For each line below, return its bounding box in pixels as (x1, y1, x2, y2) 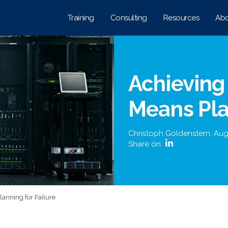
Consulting (110, 13, 147, 22)
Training (67, 13, 94, 22)
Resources (163, 13, 199, 22)
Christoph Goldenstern (128, 129, 210, 138)
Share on (128, 139, 163, 149)
